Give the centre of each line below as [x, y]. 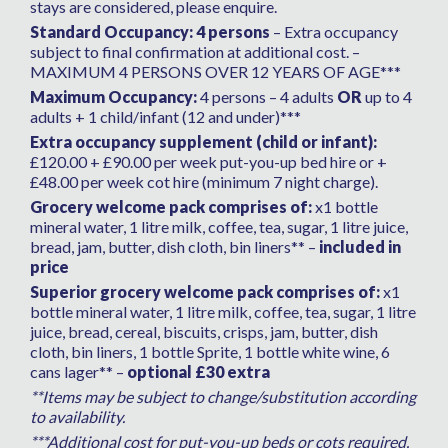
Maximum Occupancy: [113, 97]
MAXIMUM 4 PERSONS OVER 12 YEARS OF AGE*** [215, 72]
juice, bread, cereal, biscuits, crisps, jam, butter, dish [204, 332]
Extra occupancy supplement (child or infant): [203, 142]
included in [358, 247]
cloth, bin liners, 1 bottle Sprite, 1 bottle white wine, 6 [210, 352]
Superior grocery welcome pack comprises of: [205, 292]
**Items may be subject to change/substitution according [223, 397]
